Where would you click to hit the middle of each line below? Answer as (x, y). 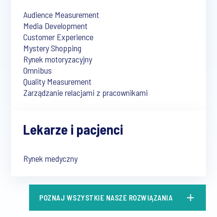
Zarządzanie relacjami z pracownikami (85, 93)
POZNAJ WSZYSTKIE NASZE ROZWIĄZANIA (106, 198)
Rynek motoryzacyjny (58, 59)
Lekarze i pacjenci (73, 129)
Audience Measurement (61, 15)
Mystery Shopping (52, 48)
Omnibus (38, 70)
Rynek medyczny (50, 158)
